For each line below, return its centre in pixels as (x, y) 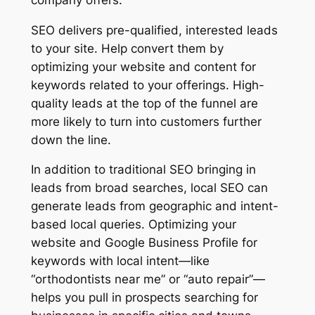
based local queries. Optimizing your (133, 225)
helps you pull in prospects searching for (144, 298)
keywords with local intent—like (120, 261)
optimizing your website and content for (143, 66)
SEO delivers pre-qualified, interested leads (154, 30)
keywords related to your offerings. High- (147, 85)
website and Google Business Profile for (144, 243)
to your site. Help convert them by (127, 48)
